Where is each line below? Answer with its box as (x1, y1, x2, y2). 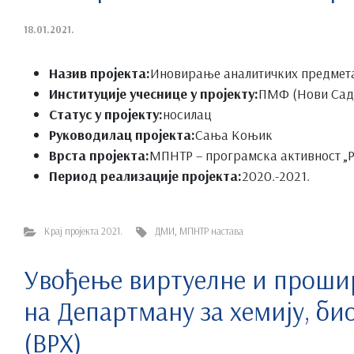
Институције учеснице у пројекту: (49, 84, 258, 102)
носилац (163, 104, 212, 122)
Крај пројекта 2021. (43, 224, 122, 237)
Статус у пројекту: (49, 104, 163, 122)
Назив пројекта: (49, 63, 150, 81)
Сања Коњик (195, 125, 273, 143)
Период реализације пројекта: (49, 166, 242, 184)
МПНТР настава (179, 224, 244, 237)
